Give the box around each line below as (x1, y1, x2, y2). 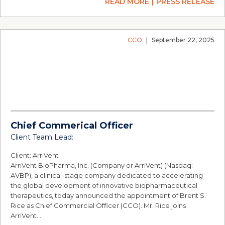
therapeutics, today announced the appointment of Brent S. (11, 191, 206, 199)
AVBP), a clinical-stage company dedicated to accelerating (11, 171, 203, 179)
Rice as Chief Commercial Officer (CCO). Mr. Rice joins (11, 201, 186, 209)
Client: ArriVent (11, 151, 59, 159)
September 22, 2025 (152, 36, 214, 44)
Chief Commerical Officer (11, 120, 133, 131)
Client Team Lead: (11, 133, 73, 142)
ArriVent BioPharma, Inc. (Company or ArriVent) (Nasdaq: (11, 161, 193, 169)
